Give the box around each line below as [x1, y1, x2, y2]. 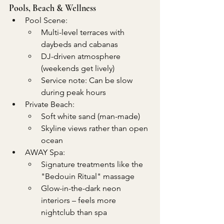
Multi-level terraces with [41, 27, 126, 37]
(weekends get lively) [41, 63, 114, 73]
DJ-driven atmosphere [41, 51, 122, 61]
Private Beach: [25, 99, 74, 109]
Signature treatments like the [41, 159, 145, 169]
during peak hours [41, 87, 106, 97]
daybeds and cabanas [41, 39, 118, 49]
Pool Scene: [25, 15, 67, 25]
